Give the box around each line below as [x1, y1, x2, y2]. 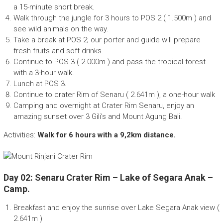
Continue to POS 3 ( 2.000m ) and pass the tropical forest [13, 57, 206, 67]
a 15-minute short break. [13, 2, 95, 12]
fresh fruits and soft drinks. [13, 46, 104, 56]
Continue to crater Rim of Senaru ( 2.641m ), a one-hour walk [13, 90, 215, 100]
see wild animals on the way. [13, 24, 109, 34]
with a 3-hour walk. [13, 68, 74, 78]
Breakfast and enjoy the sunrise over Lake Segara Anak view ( [13, 203, 220, 213]
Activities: [3, 130, 37, 140]
